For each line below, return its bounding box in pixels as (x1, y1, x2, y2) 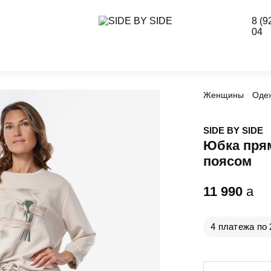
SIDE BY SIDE (203, 125, 263, 135)
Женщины (203, 90, 244, 100)
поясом (203, 154, 252, 169)
